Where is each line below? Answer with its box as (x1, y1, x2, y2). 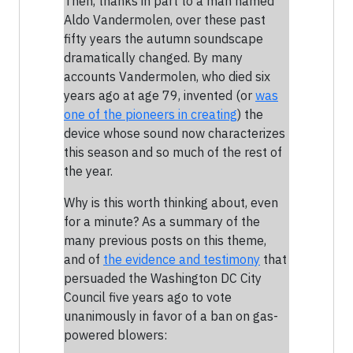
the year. (64, 162, 113, 179)
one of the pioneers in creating (64, 106, 237, 122)
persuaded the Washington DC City (64, 269, 262, 286)
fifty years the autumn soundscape (64, 30, 263, 46)
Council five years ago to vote (64, 288, 232, 305)
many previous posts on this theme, (64, 232, 266, 248)
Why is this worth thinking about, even (64, 194, 278, 210)
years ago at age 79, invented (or (64, 87, 255, 103)
